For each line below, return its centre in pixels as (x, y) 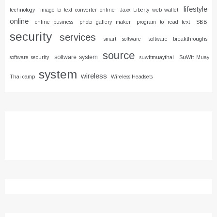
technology (22, 9)
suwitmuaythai (157, 57)
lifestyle (196, 9)
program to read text (163, 22)
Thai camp (22, 76)
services (78, 37)
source (119, 55)
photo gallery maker (105, 22)
